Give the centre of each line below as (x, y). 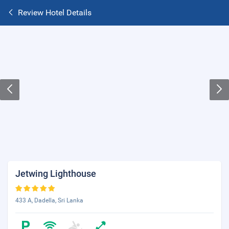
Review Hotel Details (55, 13)
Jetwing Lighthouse (56, 174)
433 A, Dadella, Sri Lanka (49, 200)
